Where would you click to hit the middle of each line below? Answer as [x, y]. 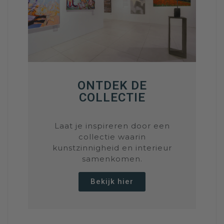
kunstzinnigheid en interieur [112, 148]
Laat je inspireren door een [112, 126]
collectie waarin [112, 137]
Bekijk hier [112, 182]
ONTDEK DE [112, 86]
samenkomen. [112, 159]
